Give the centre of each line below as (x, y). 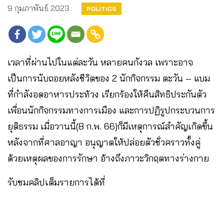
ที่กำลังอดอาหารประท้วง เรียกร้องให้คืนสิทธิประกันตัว (107, 94)
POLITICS (101, 9)
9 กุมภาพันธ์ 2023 (38, 8)
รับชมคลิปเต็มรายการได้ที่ (56, 182)
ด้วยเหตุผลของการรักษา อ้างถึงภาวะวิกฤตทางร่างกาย (108, 158)
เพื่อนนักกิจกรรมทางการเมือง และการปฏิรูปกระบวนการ (111, 110)
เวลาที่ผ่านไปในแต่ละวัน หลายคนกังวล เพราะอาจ (100, 62)
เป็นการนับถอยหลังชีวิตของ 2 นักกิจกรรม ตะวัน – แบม (109, 78)
